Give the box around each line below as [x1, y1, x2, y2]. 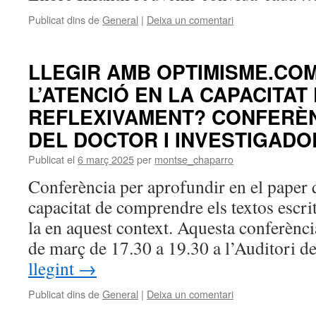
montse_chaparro [154, 152, 233, 166]
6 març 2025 [78, 152, 134, 166]
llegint [28, 256, 78, 280]
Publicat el [28, 152, 75, 166]
